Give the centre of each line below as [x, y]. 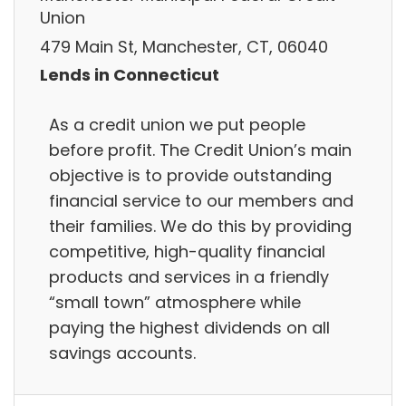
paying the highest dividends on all [189, 327]
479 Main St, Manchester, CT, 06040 [184, 46]
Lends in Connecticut [130, 75]
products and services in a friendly [189, 276]
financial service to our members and [201, 200]
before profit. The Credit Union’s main [200, 150]
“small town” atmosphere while [175, 302]
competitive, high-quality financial [187, 251]
